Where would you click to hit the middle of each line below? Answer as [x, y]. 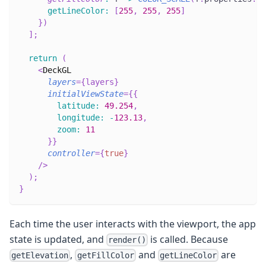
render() [127, 240]
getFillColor [105, 256]
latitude [76, 105]
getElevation [40, 256]
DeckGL [57, 70]
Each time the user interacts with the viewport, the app [133, 224]
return [43, 58]
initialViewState [85, 94]
